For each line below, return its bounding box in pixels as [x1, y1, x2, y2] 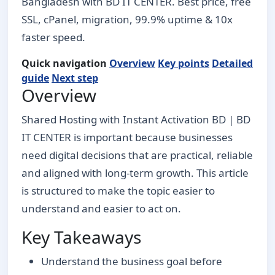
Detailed [212, 56, 253, 70]
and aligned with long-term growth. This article [21, 165, 249, 180]
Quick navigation [21, 56, 107, 70]
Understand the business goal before [41, 254, 222, 268]
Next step [52, 71, 98, 85]
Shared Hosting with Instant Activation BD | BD [21, 112, 250, 126]
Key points [158, 56, 209, 70]
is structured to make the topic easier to [21, 183, 215, 198]
